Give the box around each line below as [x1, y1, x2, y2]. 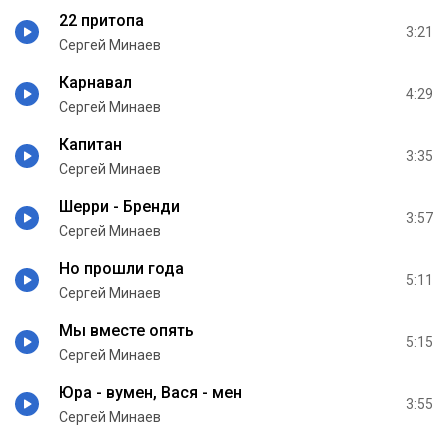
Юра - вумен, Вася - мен [59, 382, 242, 402]
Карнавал [59, 72, 132, 92]
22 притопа [59, 10, 144, 30]
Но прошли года [59, 258, 184, 278]
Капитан [59, 134, 122, 154]
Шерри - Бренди [59, 196, 180, 216]
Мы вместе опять [59, 320, 194, 340]
